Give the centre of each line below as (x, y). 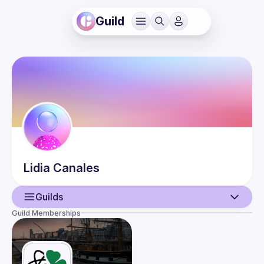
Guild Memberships (46, 213)
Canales (76, 168)
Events (50, 249)
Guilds (49, 197)
